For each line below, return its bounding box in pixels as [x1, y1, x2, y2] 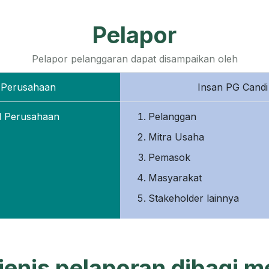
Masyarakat [148, 172, 202, 184]
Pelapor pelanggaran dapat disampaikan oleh [31, 53, 238, 65]
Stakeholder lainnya [148, 192, 240, 204]
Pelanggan [148, 110, 197, 122]
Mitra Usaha [148, 131, 205, 143]
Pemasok [148, 151, 191, 163]
